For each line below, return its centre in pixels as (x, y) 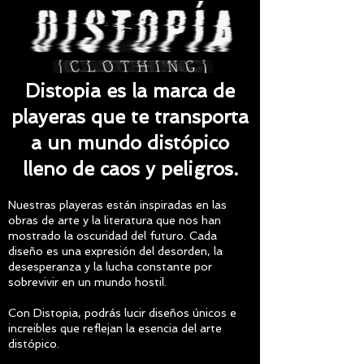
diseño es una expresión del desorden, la (115, 251)
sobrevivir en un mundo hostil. (87, 282)
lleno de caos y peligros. (130, 168)
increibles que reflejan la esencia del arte (115, 328)
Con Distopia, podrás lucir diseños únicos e (122, 312)
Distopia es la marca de (130, 90)
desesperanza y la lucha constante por (110, 266)
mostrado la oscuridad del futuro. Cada (113, 235)
